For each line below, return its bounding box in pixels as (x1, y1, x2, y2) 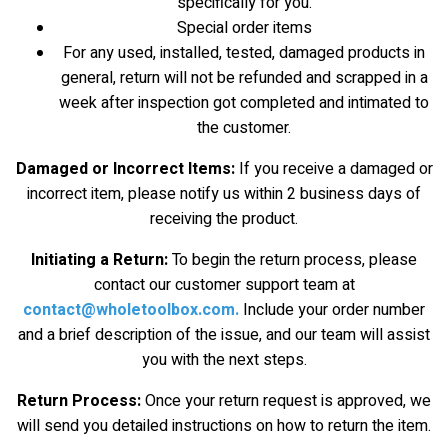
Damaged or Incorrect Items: (15, 157, 235, 181)
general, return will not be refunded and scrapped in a (60, 66, 428, 90)
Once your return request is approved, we (141, 389, 431, 413)
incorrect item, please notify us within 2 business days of (27, 182, 421, 206)
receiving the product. (150, 207, 298, 231)
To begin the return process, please (168, 248, 417, 272)
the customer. (197, 116, 291, 140)
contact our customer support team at (93, 273, 355, 297)
